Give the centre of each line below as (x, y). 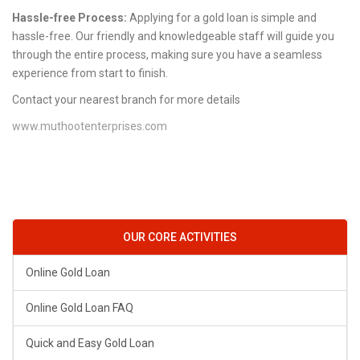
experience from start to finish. (90, 74)
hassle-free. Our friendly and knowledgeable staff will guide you (173, 37)
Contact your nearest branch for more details (126, 100)
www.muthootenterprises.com (90, 127)
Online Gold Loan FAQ (80, 308)
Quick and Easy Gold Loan (90, 344)
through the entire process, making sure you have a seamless (167, 55)
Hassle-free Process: (70, 18)
